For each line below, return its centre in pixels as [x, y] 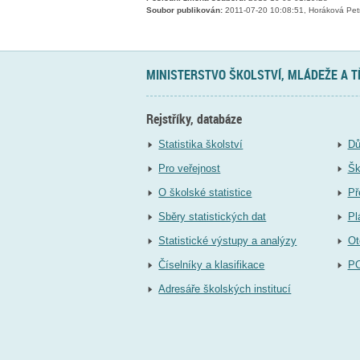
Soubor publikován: [184, 10]
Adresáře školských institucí [225, 289]
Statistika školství [201, 145]
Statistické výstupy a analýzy [228, 241]
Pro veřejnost [190, 169]
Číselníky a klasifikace [212, 265]
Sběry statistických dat [213, 217]
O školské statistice [205, 193]
